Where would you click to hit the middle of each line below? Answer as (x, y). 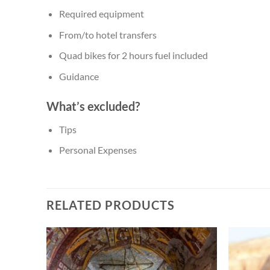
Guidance (79, 76)
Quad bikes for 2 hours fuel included (133, 55)
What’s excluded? (93, 106)
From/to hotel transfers (108, 34)
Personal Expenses (98, 150)
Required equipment (101, 14)
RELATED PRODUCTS (111, 205)
